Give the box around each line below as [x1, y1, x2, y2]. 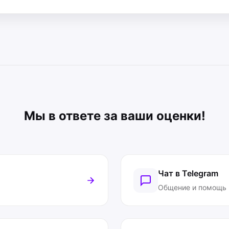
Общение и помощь [158, 183, 226, 192]
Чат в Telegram [158, 168, 218, 178]
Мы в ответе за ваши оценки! [24, 108, 205, 123]
